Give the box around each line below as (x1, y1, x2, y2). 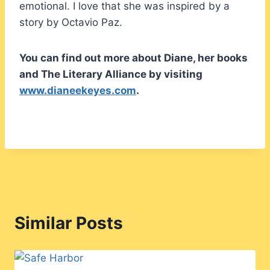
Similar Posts (14, 212, 123, 233)
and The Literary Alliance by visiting (19, 67, 202, 80)
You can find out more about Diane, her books (19, 51, 248, 64)
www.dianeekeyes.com (19, 84, 136, 96)
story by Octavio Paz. (19, 16, 122, 28)
